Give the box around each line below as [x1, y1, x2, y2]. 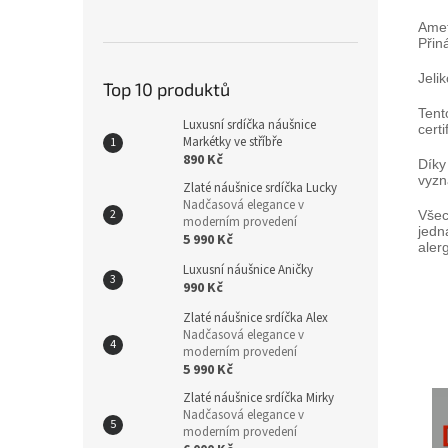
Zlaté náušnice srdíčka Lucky [183, 178, 337, 197]
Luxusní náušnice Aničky [183, 260, 313, 279]
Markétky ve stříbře [183, 132, 282, 151]
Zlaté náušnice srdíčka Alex [183, 308, 328, 327]
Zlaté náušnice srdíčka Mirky [183, 388, 334, 407]
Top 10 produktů [103, 77, 230, 100]
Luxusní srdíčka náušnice [183, 115, 316, 134]
